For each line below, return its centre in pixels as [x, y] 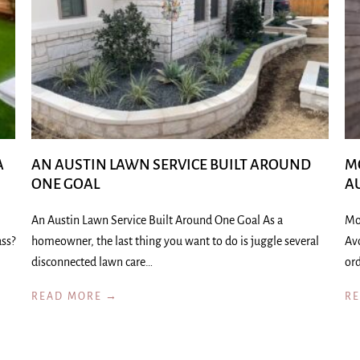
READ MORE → [75, 297]
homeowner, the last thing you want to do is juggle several [175, 241]
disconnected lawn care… [92, 262]
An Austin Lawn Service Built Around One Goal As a [157, 220]
